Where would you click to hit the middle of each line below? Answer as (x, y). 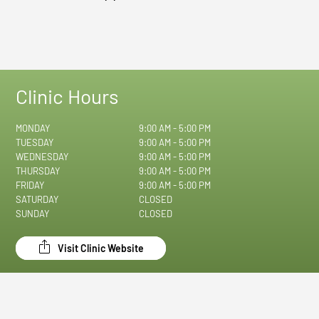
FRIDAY (30, 185)
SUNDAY (33, 214)
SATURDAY (37, 200)
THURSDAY (38, 171)
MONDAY (33, 129)
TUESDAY (35, 143)
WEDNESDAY (42, 157)
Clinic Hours (67, 96)
